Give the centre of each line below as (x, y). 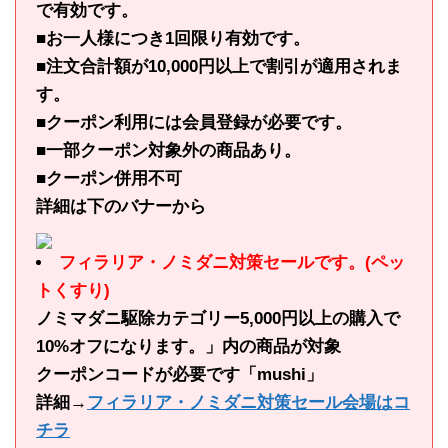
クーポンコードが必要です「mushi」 (179, 374)
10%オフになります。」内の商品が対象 (188, 346)
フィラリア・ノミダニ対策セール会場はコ (248, 402)
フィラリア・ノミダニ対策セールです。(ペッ (232, 262)
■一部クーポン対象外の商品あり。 (168, 150)
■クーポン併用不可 (109, 178)
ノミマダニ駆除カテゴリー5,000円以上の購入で (218, 318)
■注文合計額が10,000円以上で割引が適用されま (219, 66)
